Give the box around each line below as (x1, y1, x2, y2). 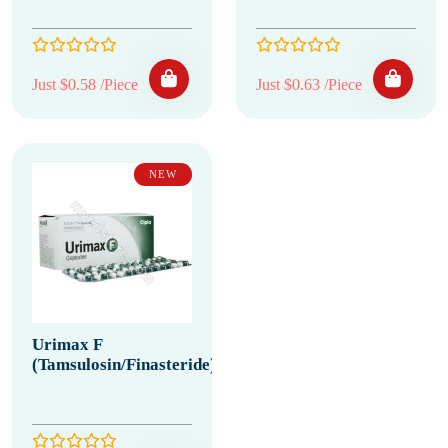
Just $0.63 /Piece (256, 76, 362, 93)
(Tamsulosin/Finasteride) (32, 355, 216, 374)
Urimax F (32, 335, 102, 354)
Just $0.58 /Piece (32, 76, 138, 93)
